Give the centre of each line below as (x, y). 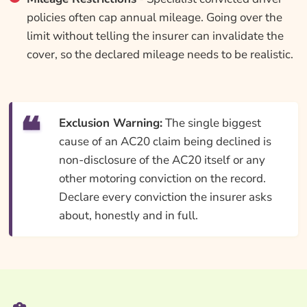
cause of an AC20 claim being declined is (165, 142)
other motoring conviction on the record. (162, 179)
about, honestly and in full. (128, 216)
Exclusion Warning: (110, 123)
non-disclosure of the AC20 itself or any (162, 160)
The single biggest (211, 123)
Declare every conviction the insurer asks (165, 197)
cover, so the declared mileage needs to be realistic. (160, 54)
